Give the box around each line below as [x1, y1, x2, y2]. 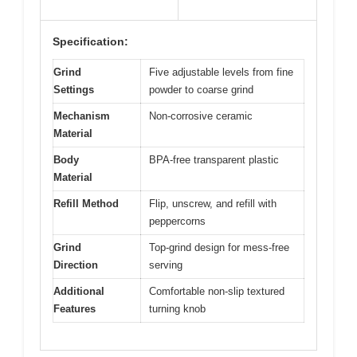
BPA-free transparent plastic [149, 153, 279, 166]
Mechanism [53, 109, 110, 122]
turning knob [149, 302, 206, 315]
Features [53, 302, 96, 315]
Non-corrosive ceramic [149, 109, 253, 122]
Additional [53, 284, 104, 297]
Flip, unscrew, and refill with [149, 197, 277, 210]
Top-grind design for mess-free [149, 241, 289, 253]
